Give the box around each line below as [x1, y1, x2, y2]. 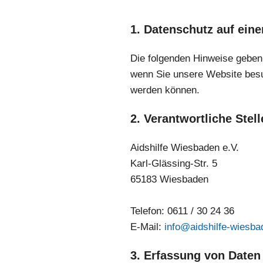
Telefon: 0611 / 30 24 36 [130, 205, 234, 217]
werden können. [130, 85, 200, 96]
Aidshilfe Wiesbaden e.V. [130, 141, 239, 153]
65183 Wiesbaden [130, 173, 208, 185]
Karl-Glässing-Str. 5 [130, 157, 217, 169]
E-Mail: [130, 221, 164, 232]
